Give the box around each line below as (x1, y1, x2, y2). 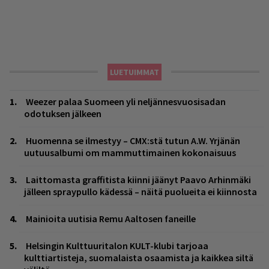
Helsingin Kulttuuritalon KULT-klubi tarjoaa (26, 240, 208, 252)
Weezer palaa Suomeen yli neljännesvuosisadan (26, 95, 226, 108)
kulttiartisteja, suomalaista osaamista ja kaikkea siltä (24, 252, 253, 264)
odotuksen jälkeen (24, 107, 101, 120)
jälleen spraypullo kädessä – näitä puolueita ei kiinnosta (24, 186, 257, 198)
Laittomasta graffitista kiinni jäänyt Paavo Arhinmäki (26, 174, 251, 186)
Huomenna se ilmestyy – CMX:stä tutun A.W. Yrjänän (26, 134, 240, 147)
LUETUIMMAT (110, 67, 159, 78)
